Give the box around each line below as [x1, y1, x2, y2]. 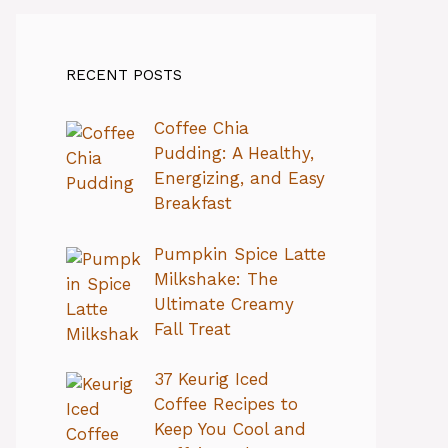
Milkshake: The [153, 268, 278, 289]
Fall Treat [153, 318, 231, 339]
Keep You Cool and [153, 419, 306, 439]
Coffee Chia [153, 118, 249, 138]
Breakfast [153, 193, 232, 213]
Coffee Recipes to [153, 394, 298, 414]
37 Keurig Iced [153, 369, 269, 389]
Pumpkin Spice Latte [153, 243, 326, 264]
